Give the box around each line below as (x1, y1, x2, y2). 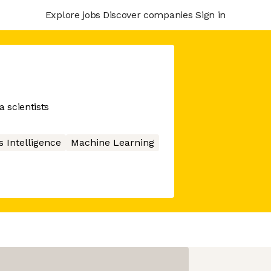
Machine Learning (70, 137, 154, 148)
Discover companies (102, 8, 193, 21)
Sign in (195, 8, 226, 21)
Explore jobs (45, 8, 100, 21)
